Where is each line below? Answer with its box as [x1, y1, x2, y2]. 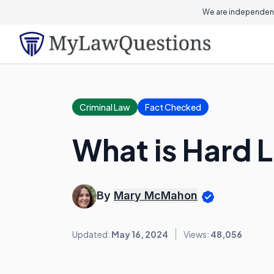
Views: [183, 229, 210, 240]
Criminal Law [80, 102, 130, 113]
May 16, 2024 [111, 229, 168, 240]
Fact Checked [145, 102, 201, 113]
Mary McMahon [114, 189, 198, 202]
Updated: [72, 229, 111, 240]
